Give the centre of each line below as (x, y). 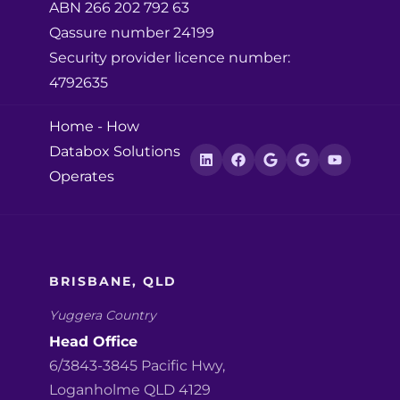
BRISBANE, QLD (113, 282)
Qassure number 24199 (132, 33)
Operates (82, 177)
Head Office (93, 341)
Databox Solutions (115, 152)
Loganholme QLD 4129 (130, 389)
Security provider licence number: (170, 58)
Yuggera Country (103, 316)
